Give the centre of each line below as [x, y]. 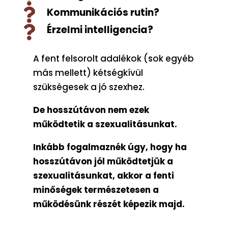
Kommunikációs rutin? [103, 12]
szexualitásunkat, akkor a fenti [103, 175]
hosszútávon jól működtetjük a [103, 161]
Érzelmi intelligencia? [100, 30]
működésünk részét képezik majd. [109, 204]
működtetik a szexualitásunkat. [105, 124]
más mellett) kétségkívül [88, 73]
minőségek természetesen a [96, 190]
